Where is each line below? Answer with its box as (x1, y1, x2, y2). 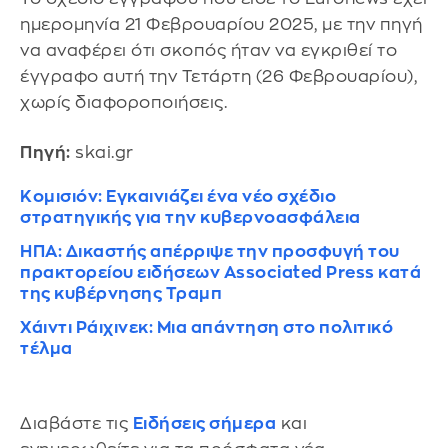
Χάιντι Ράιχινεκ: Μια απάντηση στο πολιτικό (20, 318, 393, 336)
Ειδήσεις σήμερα (132, 414, 276, 432)
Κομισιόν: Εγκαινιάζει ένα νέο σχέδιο (20, 187, 336, 205)
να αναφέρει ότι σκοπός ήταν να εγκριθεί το (20, 42, 397, 60)
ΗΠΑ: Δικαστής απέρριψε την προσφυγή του (20, 242, 400, 260)
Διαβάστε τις (20, 414, 133, 432)
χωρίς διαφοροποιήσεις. (20, 94, 227, 112)
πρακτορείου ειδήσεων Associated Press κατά (20, 263, 421, 281)
